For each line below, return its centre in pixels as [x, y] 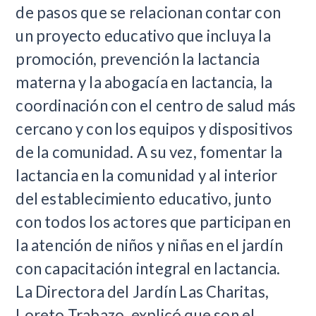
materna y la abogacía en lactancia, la [144, 82]
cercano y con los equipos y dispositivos [154, 128]
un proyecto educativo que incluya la [143, 35]
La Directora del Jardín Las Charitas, [142, 291]
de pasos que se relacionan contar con [148, 12]
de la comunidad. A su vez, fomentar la [149, 152]
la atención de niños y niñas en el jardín [149, 245]
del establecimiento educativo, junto [144, 198]
